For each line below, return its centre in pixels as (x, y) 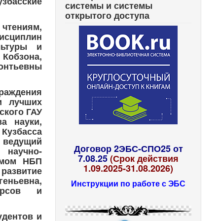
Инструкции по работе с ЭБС (129, 183)
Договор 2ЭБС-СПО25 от (128, 148)
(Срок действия (145, 158)
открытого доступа (108, 15)
